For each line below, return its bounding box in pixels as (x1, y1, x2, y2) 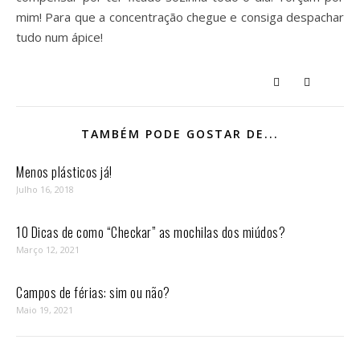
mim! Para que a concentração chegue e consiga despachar (16, 9, 344, 25)
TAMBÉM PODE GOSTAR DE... (81, 126, 279, 141)
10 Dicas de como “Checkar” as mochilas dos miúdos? (16, 223, 285, 242)
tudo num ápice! (16, 29, 103, 45)
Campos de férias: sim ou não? (16, 283, 170, 302)
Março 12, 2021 (16, 243, 80, 256)
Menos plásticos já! (16, 162, 112, 182)
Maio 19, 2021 (16, 304, 73, 316)
